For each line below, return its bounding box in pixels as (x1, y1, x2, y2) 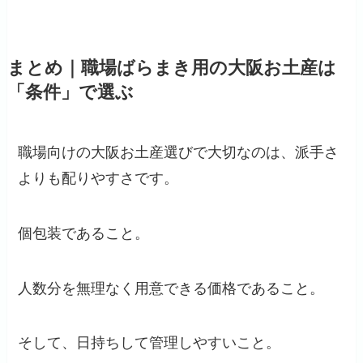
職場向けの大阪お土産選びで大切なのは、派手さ (18, 143, 340, 160)
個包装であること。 (18, 224, 150, 241)
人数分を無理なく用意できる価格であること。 (18, 280, 325, 297)
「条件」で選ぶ (6, 82, 134, 102)
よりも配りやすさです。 (18, 169, 179, 186)
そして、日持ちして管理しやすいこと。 (18, 335, 281, 352)
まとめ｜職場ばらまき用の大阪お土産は (6, 58, 336, 78)
